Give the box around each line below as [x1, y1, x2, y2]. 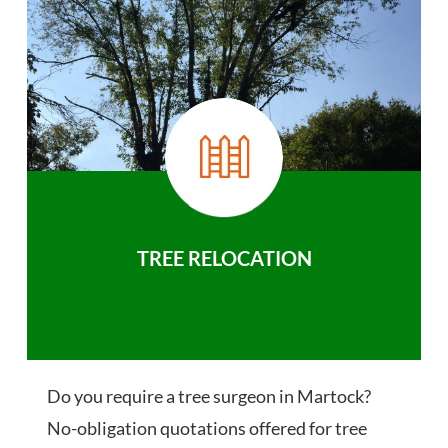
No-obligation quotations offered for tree [47, 417, 368, 440]
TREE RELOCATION [136, 246, 312, 271]
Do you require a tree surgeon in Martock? [47, 385, 372, 408]
